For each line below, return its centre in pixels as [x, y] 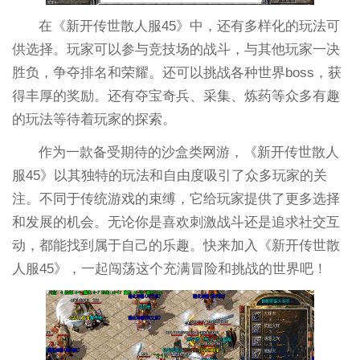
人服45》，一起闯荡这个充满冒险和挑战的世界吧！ [169, 268]
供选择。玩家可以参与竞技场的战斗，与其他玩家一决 [176, 49]
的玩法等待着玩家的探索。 [94, 119]
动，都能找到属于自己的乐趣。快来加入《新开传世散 [176, 245]
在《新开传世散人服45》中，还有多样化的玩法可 [190, 26]
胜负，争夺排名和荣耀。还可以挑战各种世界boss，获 [176, 72]
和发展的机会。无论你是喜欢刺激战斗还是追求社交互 [176, 222]
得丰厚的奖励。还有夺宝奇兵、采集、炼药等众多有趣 [176, 96]
